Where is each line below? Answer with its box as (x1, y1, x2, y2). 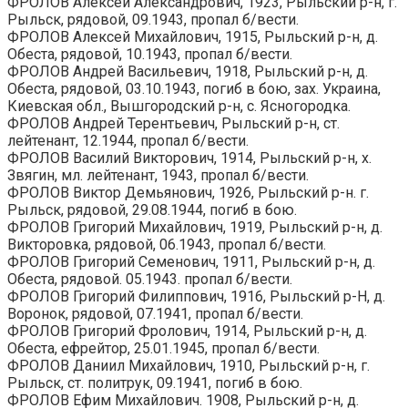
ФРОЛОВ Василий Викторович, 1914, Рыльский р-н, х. (7, 148, 372, 167)
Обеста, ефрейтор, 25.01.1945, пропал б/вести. (7, 339, 320, 357)
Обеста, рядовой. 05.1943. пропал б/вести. (7, 270, 292, 288)
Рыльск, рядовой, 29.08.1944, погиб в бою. (7, 200, 297, 219)
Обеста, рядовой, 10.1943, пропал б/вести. (7, 45, 292, 63)
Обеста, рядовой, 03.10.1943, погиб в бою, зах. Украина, (7, 79, 381, 97)
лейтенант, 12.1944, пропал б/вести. (7, 131, 249, 149)
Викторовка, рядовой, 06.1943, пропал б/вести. (7, 235, 326, 253)
